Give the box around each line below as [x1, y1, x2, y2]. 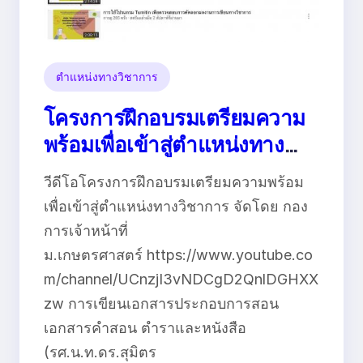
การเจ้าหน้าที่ [44, 222, 128, 240]
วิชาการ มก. [44, 157, 154, 185]
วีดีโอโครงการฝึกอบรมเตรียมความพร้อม [44, 173, 304, 191]
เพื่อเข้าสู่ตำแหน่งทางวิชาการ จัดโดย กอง [44, 198, 308, 216]
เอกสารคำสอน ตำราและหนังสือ [44, 319, 246, 337]
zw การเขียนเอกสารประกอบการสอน [44, 295, 279, 313]
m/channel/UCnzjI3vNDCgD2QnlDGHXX [44, 271, 318, 288]
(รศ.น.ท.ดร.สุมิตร [44, 344, 156, 361]
